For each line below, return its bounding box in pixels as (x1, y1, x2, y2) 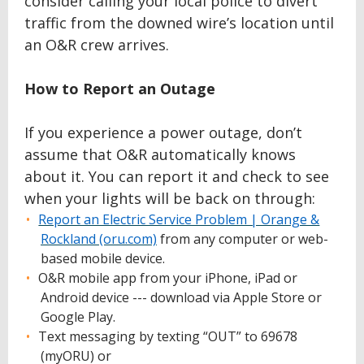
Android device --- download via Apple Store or (41, 288, 322, 306)
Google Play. (41, 308, 115, 326)
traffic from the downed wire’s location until (24, 13, 334, 32)
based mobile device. (41, 249, 191, 267)
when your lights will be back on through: (24, 188, 315, 208)
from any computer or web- (157, 230, 328, 248)
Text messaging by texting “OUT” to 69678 (38, 327, 298, 345)
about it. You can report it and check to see (24, 167, 329, 186)
